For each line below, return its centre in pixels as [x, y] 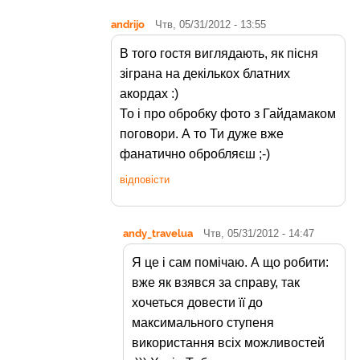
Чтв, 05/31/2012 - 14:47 [259, 234]
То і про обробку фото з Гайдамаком [228, 114]
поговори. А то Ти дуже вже [202, 134]
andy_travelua [158, 233]
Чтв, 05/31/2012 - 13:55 [211, 25]
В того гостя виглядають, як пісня [219, 54]
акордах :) [149, 94]
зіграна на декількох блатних [205, 74]
